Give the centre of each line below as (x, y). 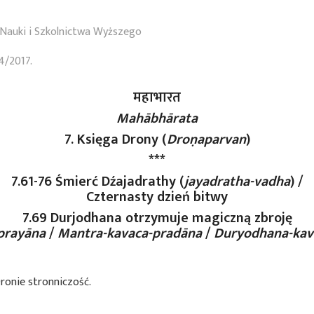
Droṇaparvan (206, 139)
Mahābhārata (157, 118)
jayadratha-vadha (237, 182)
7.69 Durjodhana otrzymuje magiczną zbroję (157, 218)
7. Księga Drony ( (115, 139)
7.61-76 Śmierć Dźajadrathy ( (98, 182)
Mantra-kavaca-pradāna (131, 233)
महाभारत (157, 97)
